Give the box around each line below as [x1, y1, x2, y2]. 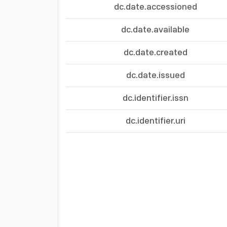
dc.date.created [123, 48, 187, 57]
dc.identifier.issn [122, 94, 188, 103]
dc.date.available [121, 25, 190, 34]
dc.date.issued [126, 71, 185, 80]
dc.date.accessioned [113, 3, 197, 12]
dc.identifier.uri [125, 117, 185, 126]
